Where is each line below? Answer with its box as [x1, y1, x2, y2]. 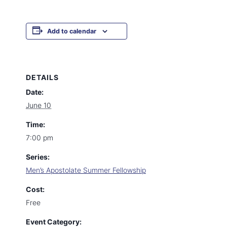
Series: [26, 153, 50, 161]
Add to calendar [47, 27, 96, 35]
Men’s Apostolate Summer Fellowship [26, 166, 146, 174]
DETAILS [26, 73, 59, 82]
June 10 [26, 101, 51, 109]
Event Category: [26, 217, 82, 226]
